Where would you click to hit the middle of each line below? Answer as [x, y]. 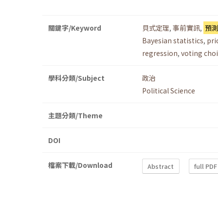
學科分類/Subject [76, 78]
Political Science [169, 91]
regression [160, 53]
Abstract [161, 166]
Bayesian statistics [173, 41]
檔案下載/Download [80, 165]
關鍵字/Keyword [75, 28]
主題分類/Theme [75, 116]
